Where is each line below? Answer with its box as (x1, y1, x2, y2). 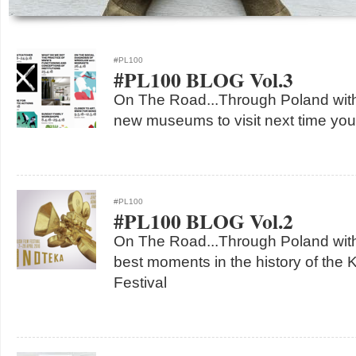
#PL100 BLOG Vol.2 (114, 206, 293, 236)
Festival (114, 274, 167, 291)
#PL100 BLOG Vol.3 (114, 64, 293, 95)
